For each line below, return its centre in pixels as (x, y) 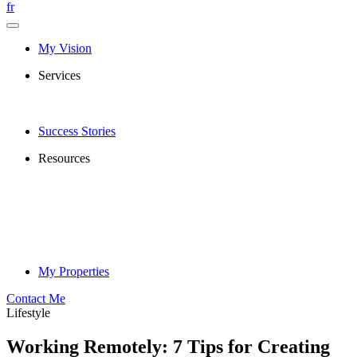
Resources (64, 158)
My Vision (65, 48)
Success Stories (77, 131)
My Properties (74, 271)
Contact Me (36, 298)
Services (59, 75)
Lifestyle (28, 313)
